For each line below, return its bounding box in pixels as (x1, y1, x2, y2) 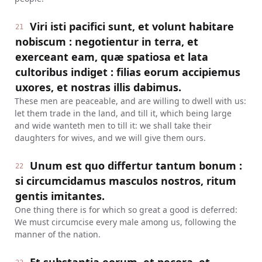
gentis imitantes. (15, 189, 105, 203)
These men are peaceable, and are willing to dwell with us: (14, 95, 246, 106)
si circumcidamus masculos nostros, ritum (15, 174, 236, 188)
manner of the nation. (14, 229, 101, 240)
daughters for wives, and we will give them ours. (14, 132, 206, 143)
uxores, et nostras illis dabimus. (15, 80, 181, 94)
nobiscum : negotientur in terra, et (15, 35, 198, 49)
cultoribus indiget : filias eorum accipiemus (15, 65, 240, 79)
